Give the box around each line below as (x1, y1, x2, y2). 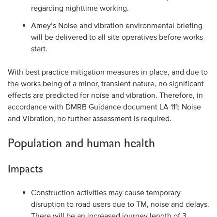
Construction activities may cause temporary (31, 188, 181, 197)
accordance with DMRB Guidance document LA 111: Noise (7, 102, 201, 111)
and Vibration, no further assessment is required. (7, 114, 171, 123)
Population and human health (7, 136, 155, 150)
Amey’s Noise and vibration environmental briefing (31, 21, 202, 30)
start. (31, 44, 47, 53)
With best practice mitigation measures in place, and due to (7, 67, 208, 76)
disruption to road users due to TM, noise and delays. (31, 200, 209, 208)
